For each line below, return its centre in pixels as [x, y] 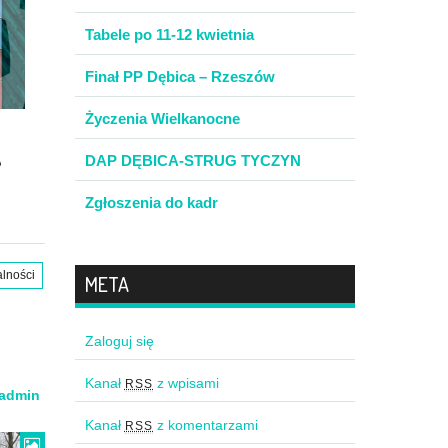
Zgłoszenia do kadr [151, 202]
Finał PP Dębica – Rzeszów [179, 76]
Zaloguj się [119, 341]
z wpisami [186, 383]
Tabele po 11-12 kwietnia [169, 34]
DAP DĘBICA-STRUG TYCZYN [192, 160]
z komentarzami [206, 425]
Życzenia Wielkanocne [162, 118]
